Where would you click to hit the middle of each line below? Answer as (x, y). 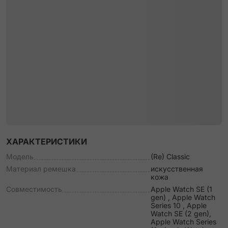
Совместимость (34, 189)
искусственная (177, 169)
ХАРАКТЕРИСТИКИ (47, 141)
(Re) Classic (170, 156)
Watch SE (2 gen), (181, 213)
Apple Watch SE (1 (181, 189)
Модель (20, 156)
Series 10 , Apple (179, 205)
